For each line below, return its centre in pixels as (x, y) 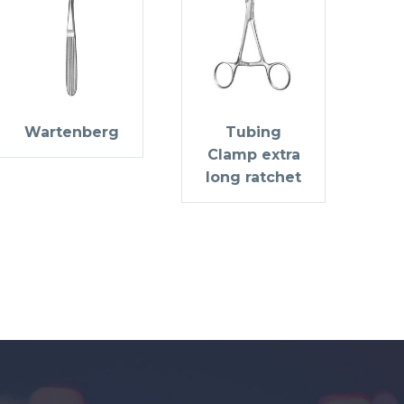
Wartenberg (71, 132)
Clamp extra (253, 154)
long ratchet (253, 177)
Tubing (253, 132)
